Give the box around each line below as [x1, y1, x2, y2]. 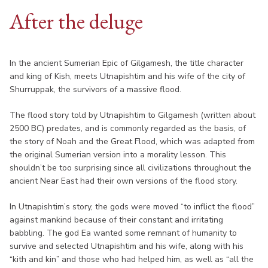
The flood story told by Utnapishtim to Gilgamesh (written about [10, 109, 255, 121]
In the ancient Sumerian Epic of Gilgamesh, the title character [10, 57, 243, 69]
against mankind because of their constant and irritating [10, 214, 223, 226]
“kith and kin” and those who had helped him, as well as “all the [10, 253, 254, 265]
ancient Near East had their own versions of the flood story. [10, 175, 237, 187]
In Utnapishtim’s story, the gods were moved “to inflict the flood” [10, 200, 255, 212]
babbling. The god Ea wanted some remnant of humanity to [10, 227, 237, 239]
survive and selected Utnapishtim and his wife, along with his [10, 240, 243, 252]
